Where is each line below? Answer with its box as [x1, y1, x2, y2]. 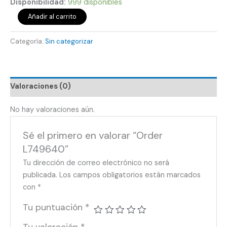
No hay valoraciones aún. [10, 105, 95, 115]
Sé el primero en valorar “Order [23, 129, 163, 142]
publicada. [23, 170, 58, 180]
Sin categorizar [45, 36, 93, 46]
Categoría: [10, 36, 45, 46]
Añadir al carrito [27, 12, 77, 21]
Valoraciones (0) [10, 82, 71, 92]
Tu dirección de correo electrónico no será [23, 158, 170, 168]
